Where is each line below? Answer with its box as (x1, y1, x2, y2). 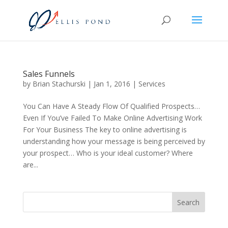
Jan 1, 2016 (93, 79, 130, 89)
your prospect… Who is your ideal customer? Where (22, 148, 193, 158)
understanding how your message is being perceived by (22, 136, 205, 146)
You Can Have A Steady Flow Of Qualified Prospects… (22, 101, 200, 111)
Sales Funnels (22, 68, 75, 79)
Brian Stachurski (32, 79, 85, 89)
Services (138, 79, 165, 89)
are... (22, 160, 38, 169)
